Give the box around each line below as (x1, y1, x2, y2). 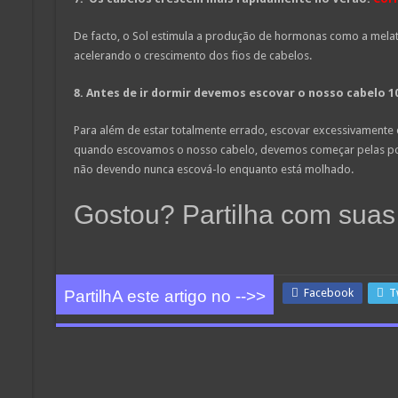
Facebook (303, 285, 354, 299)
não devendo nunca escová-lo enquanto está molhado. (73, 162, 354, 176)
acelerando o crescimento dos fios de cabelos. (73, 48, 312, 62)
